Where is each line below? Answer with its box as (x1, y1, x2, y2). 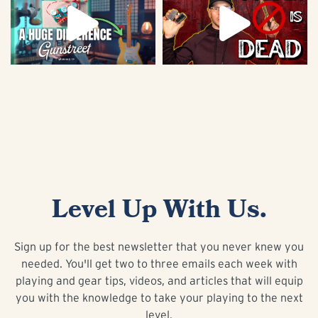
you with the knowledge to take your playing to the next (15, 292, 303, 304)
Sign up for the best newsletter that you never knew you (14, 241, 304, 253)
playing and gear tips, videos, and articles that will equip (15, 275, 303, 287)
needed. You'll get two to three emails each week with (21, 258, 297, 270)
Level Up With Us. (51, 197, 267, 223)
